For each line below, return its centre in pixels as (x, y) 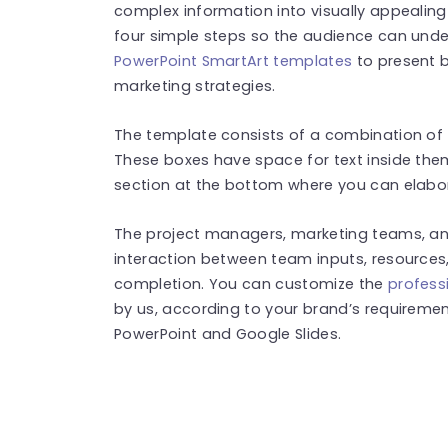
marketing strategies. (197, 85)
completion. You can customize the (251, 283)
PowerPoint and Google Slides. (228, 333)
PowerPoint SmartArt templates (233, 60)
